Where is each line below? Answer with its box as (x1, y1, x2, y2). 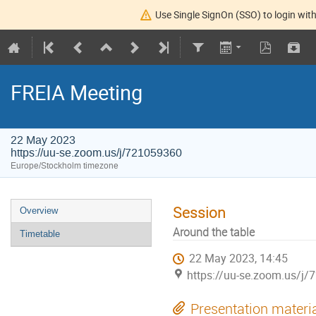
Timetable (20, 229, 60, 240)
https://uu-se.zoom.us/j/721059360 (11, 145, 182, 161)
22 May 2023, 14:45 (189, 250, 288, 266)
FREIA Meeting (11, 78, 142, 107)
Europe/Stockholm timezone (11, 160, 119, 172)
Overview (20, 205, 58, 217)
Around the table (173, 224, 255, 240)
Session (173, 202, 226, 223)
